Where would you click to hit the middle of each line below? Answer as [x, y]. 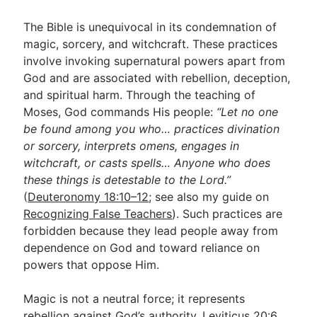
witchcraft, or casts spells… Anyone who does [147, 163]
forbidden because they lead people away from [151, 231]
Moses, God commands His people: [120, 112]
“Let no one [248, 112]
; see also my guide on [209, 197]
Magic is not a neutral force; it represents [134, 299]
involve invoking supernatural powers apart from [155, 61]
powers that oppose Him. [92, 265]
